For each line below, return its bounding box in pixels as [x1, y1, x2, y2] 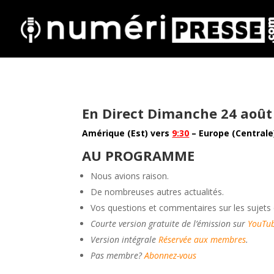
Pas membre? [91, 249, 145, 261]
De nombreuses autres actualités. [91, 185, 224, 198]
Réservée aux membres [158, 233, 246, 245]
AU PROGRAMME [82, 146, 195, 165]
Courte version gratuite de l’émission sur [91, 217, 248, 229]
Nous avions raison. [91, 169, 169, 182]
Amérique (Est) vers [82, 127, 172, 139]
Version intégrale [91, 233, 159, 245]
